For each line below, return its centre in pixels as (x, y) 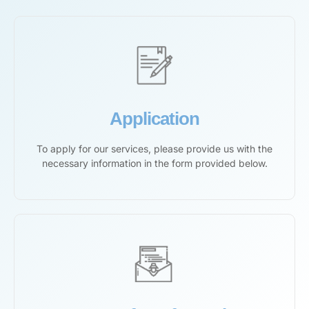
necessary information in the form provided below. (154, 163)
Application (154, 118)
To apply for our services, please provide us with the (154, 148)
